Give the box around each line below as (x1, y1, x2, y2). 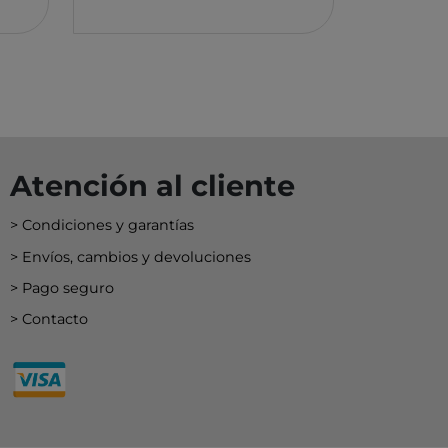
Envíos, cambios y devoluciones (22, 247, 251, 266)
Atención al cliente (10, 167, 295, 203)
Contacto (22, 310, 88, 329)
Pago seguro (22, 279, 114, 298)
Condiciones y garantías (22, 216, 194, 235)
